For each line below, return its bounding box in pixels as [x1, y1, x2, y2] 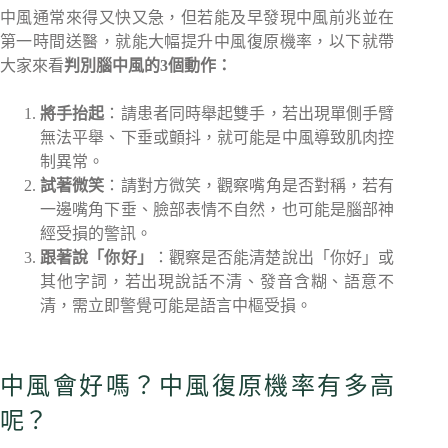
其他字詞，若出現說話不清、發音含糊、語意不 [40, 273, 395, 290]
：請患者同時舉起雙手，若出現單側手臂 [104, 105, 395, 122]
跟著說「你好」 [40, 249, 153, 266]
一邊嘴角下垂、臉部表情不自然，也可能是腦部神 [40, 201, 395, 218]
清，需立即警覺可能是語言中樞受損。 [40, 297, 312, 314]
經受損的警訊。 [40, 225, 152, 242]
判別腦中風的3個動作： [64, 57, 232, 74]
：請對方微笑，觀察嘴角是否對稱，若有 [104, 177, 395, 194]
